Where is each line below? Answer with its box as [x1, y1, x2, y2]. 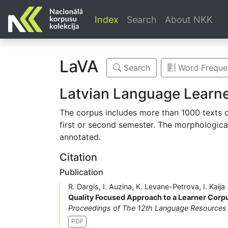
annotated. [60, 132, 101, 142]
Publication [60, 167, 103, 178]
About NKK [165, 14, 213, 25]
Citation [60, 151, 97, 164]
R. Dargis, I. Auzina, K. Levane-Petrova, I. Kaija [68, 182, 225, 191]
